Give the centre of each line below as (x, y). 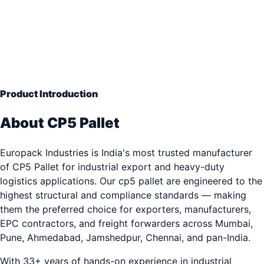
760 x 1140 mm (48, 32)
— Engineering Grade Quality (152, 32)
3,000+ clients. (45, 70)
